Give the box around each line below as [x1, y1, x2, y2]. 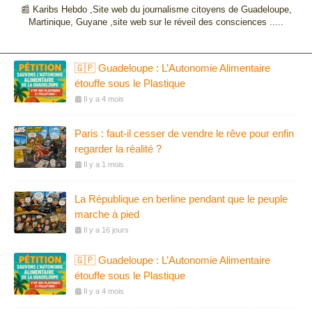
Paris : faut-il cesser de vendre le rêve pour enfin [75, 127, 294, 140]
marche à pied [75, 208, 139, 221]
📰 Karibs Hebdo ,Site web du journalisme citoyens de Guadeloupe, [20, 4, 292, 15]
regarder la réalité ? [75, 143, 162, 155]
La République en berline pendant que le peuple [75, 193, 288, 205]
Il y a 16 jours [84, 226, 129, 235]
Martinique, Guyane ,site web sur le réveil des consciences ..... [29, 17, 283, 28]
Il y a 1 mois [84, 160, 124, 169]
